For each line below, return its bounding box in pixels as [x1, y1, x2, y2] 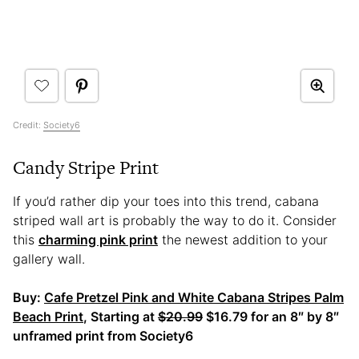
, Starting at [83, 309, 158, 325]
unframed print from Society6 [13, 328, 196, 345]
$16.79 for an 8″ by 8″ [203, 309, 339, 325]
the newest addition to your [158, 232, 328, 248]
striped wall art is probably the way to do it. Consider [13, 212, 337, 229]
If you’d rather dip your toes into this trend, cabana [13, 193, 319, 210]
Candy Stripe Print [13, 155, 159, 181]
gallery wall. [13, 251, 89, 268]
